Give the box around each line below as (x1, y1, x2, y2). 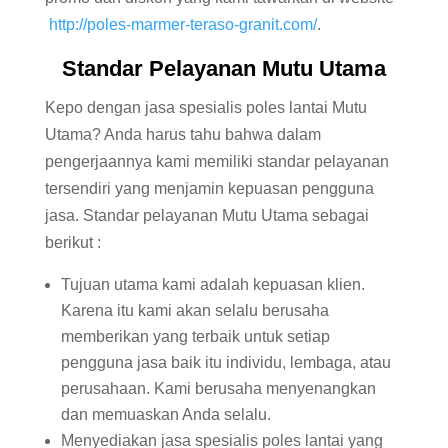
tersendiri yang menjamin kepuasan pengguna (44, 180, 374, 198)
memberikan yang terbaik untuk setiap (60, 328, 330, 346)
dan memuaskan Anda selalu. (60, 406, 271, 424)
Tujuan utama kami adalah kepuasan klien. (60, 276, 365, 294)
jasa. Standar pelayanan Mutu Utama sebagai (44, 207, 369, 225)
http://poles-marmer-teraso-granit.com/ (48, 16, 317, 34)
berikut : (44, 234, 101, 252)
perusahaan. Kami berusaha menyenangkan (60, 380, 376, 398)
